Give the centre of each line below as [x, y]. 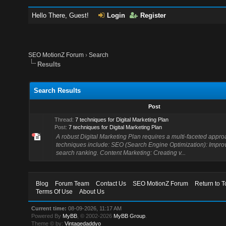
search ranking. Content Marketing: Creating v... [121, 153]
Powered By [47, 216]
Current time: [49, 208]
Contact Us [111, 184]
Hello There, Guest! [62, 15]
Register [153, 15]
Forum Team [72, 184]
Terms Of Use [54, 192]
